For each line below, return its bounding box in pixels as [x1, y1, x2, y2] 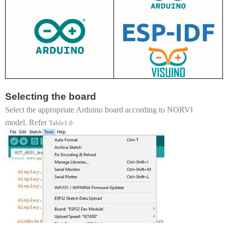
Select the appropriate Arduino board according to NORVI [5, 105, 193, 114]
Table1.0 [49, 119, 73, 127]
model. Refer [5, 118, 49, 127]
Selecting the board [5, 91, 96, 102]
